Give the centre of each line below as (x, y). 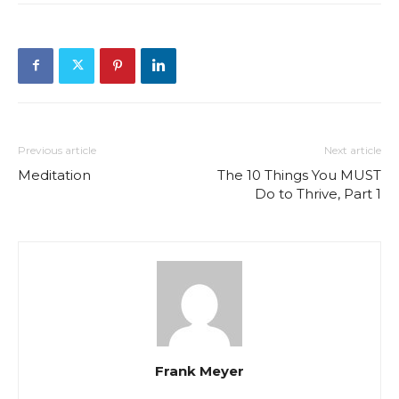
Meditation (54, 175)
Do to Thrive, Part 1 (318, 193)
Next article (353, 150)
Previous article (57, 150)
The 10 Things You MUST (299, 175)
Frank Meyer (199, 370)
